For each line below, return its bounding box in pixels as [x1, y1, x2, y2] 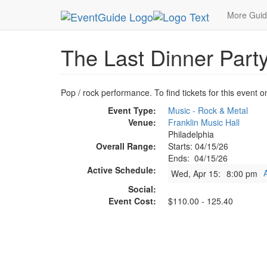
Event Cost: [108, 195, 156, 207]
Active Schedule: [87, 164, 156, 176]
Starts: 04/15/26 [168, 140, 228, 152]
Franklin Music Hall [168, 116, 240, 128]
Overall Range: [96, 140, 156, 152]
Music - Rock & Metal [168, 104, 248, 116]
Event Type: [108, 104, 156, 116]
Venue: [128, 116, 156, 128]
